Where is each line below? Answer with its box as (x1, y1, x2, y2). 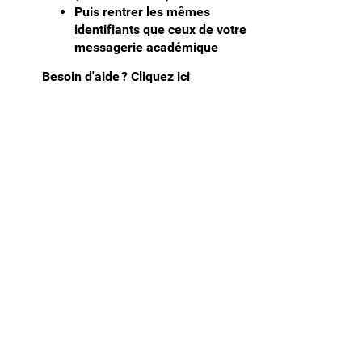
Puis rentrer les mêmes (74, 4, 210, 20)
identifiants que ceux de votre (74, 22, 246, 38)
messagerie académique (74, 40, 218, 56)
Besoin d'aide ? (42, 69, 131, 85)
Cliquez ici (131, 69, 190, 85)
